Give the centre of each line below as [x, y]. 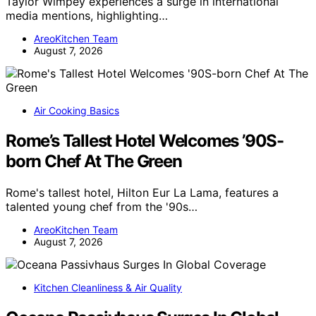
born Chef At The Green [94, 161]
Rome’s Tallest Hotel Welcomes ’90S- [145, 140]
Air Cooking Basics [77, 110]
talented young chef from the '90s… [102, 206]
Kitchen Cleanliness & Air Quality [108, 287]
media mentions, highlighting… [87, 15]
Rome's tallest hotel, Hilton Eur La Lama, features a [142, 192]
